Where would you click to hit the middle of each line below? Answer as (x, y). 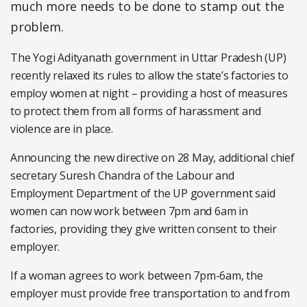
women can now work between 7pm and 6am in (129, 211)
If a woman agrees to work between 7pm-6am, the (137, 275)
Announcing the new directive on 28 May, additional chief (152, 158)
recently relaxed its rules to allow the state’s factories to (149, 75)
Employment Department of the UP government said (143, 193)
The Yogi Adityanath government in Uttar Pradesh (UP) (148, 58)
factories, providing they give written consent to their (144, 229)
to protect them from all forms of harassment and (136, 111)
